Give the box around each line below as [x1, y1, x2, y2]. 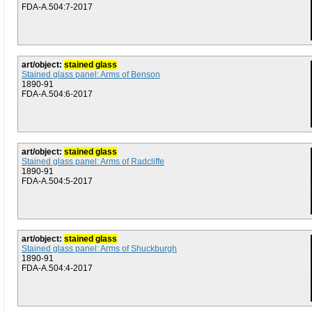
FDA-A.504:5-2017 [22, 176, 93, 186]
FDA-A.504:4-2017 [22, 263, 93, 273]
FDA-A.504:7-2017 [22, 2, 93, 12]
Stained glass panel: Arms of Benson [22, 70, 160, 79]
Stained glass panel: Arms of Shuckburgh [22, 244, 177, 253]
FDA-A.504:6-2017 [22, 89, 93, 99]
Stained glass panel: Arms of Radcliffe [22, 157, 164, 166]
